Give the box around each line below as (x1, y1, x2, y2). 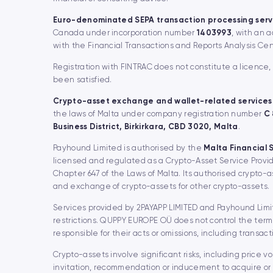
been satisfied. (53, 75, 112, 84)
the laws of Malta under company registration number (53, 109, 264, 118)
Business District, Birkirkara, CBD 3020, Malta (53, 122, 238, 131)
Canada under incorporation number (53, 28, 197, 37)
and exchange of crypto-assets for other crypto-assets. (53, 182, 270, 191)
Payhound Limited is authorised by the (53, 143, 204, 152)
